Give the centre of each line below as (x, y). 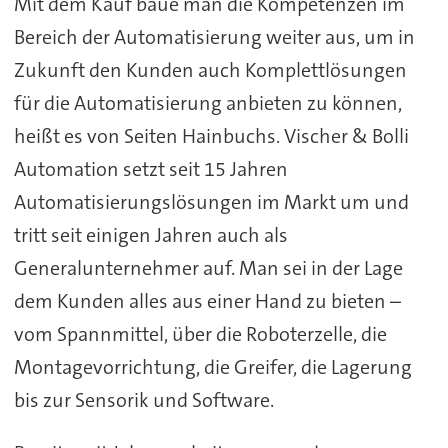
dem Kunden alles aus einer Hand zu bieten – (207, 300)
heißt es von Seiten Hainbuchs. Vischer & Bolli (211, 135)
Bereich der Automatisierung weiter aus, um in (214, 36)
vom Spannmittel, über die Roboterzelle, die (200, 333)
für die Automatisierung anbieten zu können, (207, 102)
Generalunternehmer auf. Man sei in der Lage (208, 267)
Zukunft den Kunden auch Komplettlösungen (210, 69)
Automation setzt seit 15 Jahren (150, 168)
